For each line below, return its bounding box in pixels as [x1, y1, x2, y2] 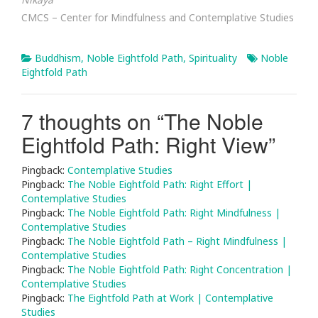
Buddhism [35, 51, 81, 65]
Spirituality [189, 51, 237, 65]
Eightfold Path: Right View [21, 129, 268, 160]
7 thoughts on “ [21, 106, 164, 136]
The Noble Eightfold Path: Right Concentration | [67, 263, 292, 276]
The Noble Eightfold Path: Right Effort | [67, 177, 252, 191]
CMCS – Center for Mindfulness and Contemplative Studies [21, 11, 294, 24]
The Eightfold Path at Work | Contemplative [67, 291, 273, 305]
